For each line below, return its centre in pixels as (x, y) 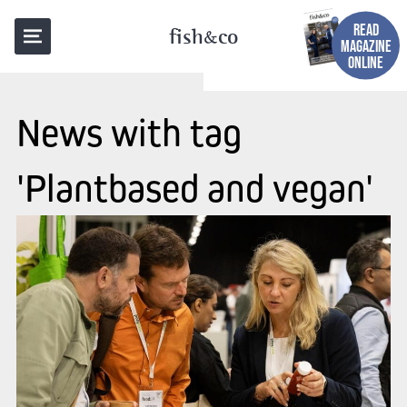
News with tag (129, 133)
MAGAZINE (366, 46)
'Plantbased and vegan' (194, 188)
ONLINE (366, 62)
